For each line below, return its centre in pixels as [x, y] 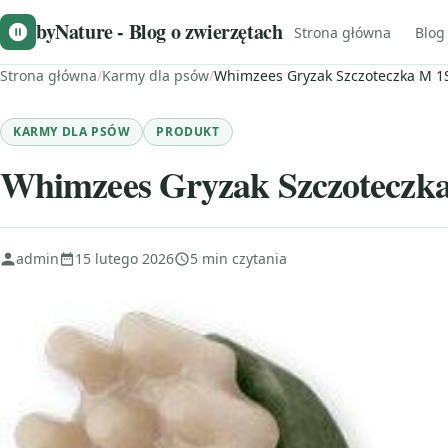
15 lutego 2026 [124, 258]
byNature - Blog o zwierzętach [159, 31]
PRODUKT [188, 131]
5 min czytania [238, 258]
